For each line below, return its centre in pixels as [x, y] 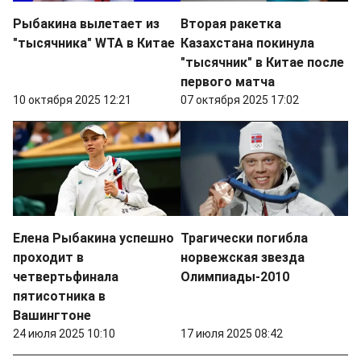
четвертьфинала [66, 277]
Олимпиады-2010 [235, 277]
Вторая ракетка [231, 24]
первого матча [228, 82]
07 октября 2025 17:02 [240, 100]
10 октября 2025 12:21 [72, 100]
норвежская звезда [243, 258]
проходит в [48, 258]
